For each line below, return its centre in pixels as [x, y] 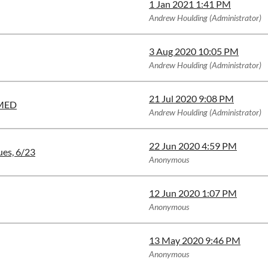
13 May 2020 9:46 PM [195, 240]
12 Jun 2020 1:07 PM [193, 193]
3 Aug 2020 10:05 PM [194, 51]
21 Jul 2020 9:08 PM [191, 98]
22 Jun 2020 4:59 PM [193, 146]
